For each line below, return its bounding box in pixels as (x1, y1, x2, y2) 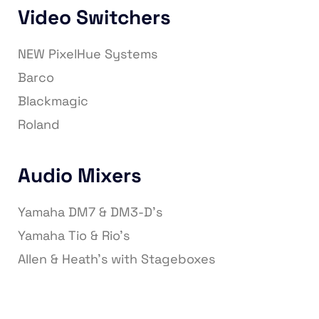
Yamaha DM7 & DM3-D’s (18, 204, 162, 221)
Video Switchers (18, 4, 171, 31)
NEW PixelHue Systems (18, 46, 157, 63)
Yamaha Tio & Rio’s (18, 227, 130, 244)
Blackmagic (18, 93, 88, 110)
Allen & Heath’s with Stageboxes (18, 251, 215, 268)
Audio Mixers (18, 162, 142, 189)
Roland (18, 116, 60, 133)
